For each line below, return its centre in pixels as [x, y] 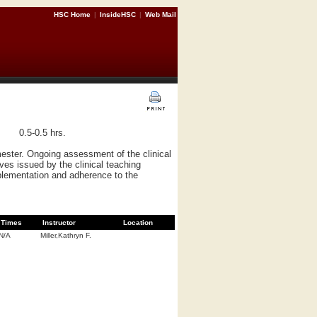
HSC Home [73, 15]
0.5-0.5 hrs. [42, 132]
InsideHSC [118, 15]
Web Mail [161, 15]
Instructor [59, 222]
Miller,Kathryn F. [66, 235]
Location [138, 222]
